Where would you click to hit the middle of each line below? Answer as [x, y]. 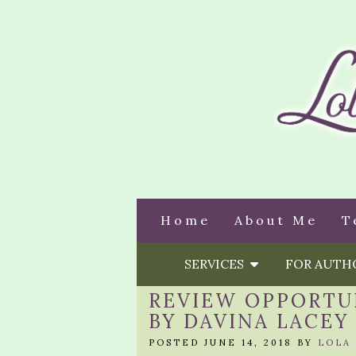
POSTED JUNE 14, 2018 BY [233, 342]
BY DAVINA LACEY [249, 321]
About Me [276, 220]
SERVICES [217, 264]
